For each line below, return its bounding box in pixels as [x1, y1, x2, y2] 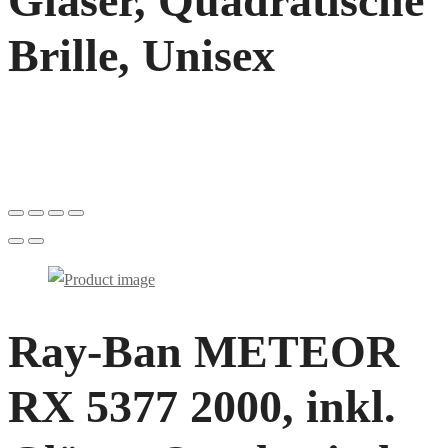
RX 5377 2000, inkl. [8, 381, 396, 433]
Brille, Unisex [8, 29, 275, 81]
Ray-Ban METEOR [8, 326, 399, 378]
